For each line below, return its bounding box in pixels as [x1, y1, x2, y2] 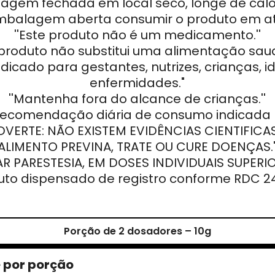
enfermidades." [90, 74, 185, 92]
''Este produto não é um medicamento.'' [14, 26, 261, 44]
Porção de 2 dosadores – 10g [64, 224, 211, 239]
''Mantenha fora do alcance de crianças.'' [9, 90, 266, 108]
